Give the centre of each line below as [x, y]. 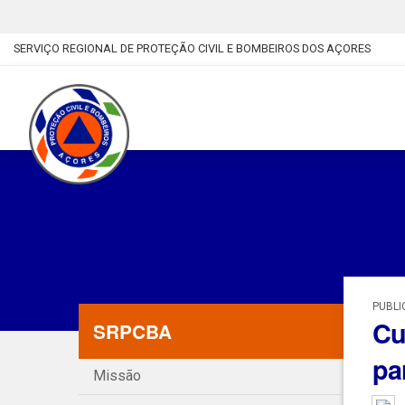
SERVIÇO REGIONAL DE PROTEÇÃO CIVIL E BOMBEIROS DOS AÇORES [192, 49]
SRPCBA [132, 332]
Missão [117, 376]
